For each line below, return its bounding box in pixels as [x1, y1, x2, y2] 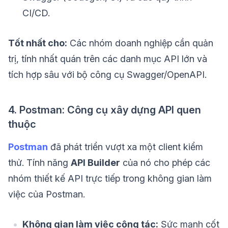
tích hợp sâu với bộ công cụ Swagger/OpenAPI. [8, 69, 207, 80]
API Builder [71, 157, 120, 168]
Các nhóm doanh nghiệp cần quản [67, 38, 213, 49]
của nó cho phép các [120, 157, 210, 168]
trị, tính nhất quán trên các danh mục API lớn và [8, 53, 207, 65]
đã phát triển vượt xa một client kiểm [48, 141, 203, 153]
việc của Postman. [8, 189, 85, 200]
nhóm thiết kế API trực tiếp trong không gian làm [8, 173, 212, 184]
